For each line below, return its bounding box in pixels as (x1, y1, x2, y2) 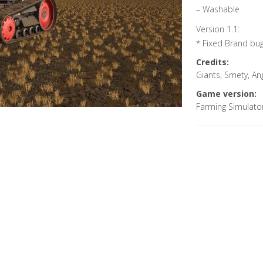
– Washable (195, 4, 240, 15)
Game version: (195, 88, 257, 99)
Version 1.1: (195, 23, 240, 35)
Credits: (195, 56, 229, 68)
